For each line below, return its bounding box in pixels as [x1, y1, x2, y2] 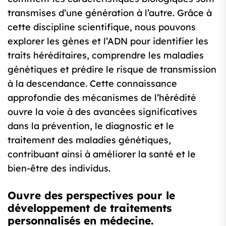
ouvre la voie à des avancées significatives [8, 106, 197, 118]
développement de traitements [8, 201, 172, 215]
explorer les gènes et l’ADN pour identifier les [8, 35, 208, 47]
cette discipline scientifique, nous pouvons [8, 21, 196, 33]
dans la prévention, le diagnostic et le [8, 120, 174, 132]
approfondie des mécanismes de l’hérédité [8, 92, 196, 104]
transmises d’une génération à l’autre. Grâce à [8, 7, 212, 19]
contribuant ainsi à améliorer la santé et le [8, 148, 196, 160]
